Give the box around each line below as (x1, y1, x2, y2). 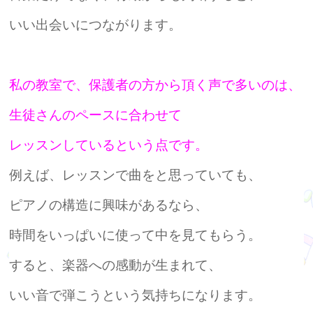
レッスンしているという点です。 (9, 138, 209, 152)
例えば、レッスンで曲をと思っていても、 (9, 168, 262, 182)
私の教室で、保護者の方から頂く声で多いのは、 (9, 78, 302, 92)
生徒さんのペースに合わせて (9, 108, 182, 122)
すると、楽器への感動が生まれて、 (9, 258, 222, 272)
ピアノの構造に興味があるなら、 (9, 198, 209, 212)
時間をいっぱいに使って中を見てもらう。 (9, 228, 262, 242)
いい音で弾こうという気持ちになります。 (9, 288, 262, 303)
